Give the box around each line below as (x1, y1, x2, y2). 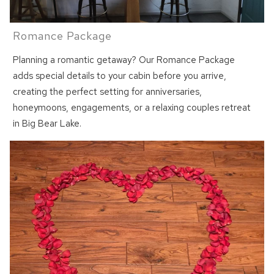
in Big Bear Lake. (13, 117, 82, 130)
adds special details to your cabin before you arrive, (13, 70, 227, 83)
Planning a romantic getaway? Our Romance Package (13, 54, 235, 67)
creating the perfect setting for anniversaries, (13, 86, 202, 98)
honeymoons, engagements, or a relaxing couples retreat (13, 102, 251, 114)
